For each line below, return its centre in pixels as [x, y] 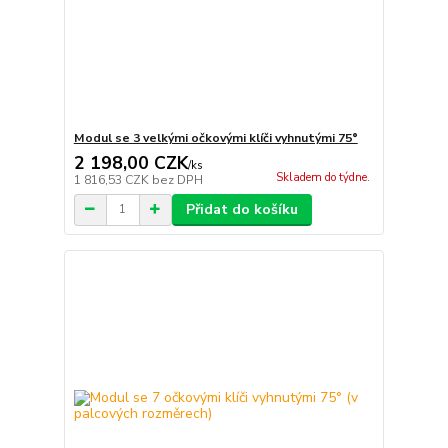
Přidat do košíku [241, 209]
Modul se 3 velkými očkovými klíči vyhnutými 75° [215, 137]
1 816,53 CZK [112, 179]
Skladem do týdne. [322, 177]
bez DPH [177, 179]
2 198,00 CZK [130, 162]
